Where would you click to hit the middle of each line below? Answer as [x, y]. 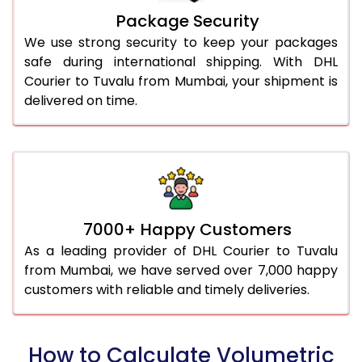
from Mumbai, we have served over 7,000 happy [181, 270]
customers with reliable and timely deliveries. [167, 289]
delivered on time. [81, 100]
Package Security [187, 21]
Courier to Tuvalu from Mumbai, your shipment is [181, 81]
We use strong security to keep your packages [181, 42]
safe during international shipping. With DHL [181, 61]
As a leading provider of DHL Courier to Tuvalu [181, 250]
